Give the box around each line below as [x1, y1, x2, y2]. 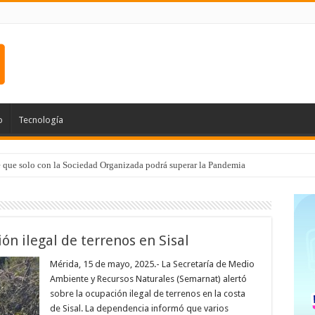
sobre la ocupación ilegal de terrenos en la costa [49, 288, 245, 299]
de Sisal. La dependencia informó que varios [49, 303, 229, 314]
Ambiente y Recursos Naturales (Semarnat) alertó [49, 274, 247, 284]
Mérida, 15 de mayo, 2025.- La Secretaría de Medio [49, 259, 255, 269]
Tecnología [18, 115, 63, 125]
